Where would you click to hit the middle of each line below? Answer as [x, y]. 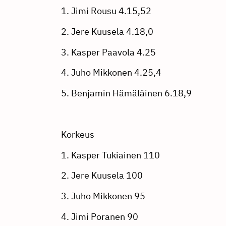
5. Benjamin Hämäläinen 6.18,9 [126, 93]
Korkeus [77, 134]
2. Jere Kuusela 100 [102, 176]
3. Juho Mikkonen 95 [103, 196]
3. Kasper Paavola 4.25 [108, 52]
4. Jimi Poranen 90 [99, 216]
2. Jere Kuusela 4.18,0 [107, 31]
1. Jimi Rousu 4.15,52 [106, 11]
